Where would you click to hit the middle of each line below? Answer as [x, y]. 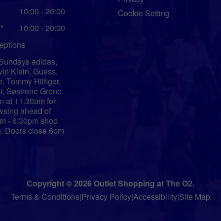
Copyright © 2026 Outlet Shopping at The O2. [110, 184]
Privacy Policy [106, 197]
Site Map [195, 197]
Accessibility [155, 197]
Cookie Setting [144, 13]
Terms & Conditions [45, 197]
